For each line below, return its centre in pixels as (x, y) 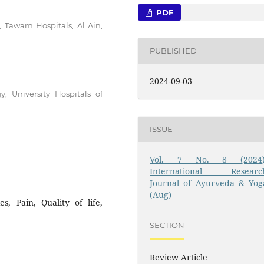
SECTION (167, 225)
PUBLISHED (174, 51)
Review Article (179, 257)
